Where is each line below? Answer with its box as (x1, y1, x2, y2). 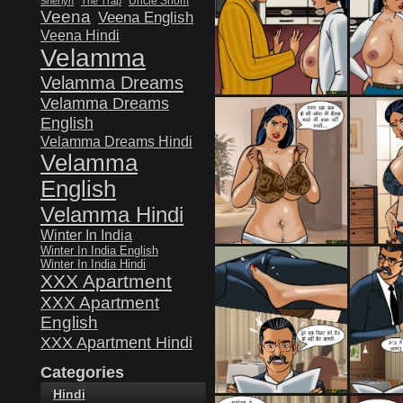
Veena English (98, 9, 193, 26)
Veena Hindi (40, 27, 120, 43)
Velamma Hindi (40, 202, 184, 227)
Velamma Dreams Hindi (40, 133, 193, 149)
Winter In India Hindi (40, 257, 146, 271)
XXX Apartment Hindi (40, 333, 193, 352)
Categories (40, 363, 124, 381)
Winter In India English (40, 244, 158, 257)
